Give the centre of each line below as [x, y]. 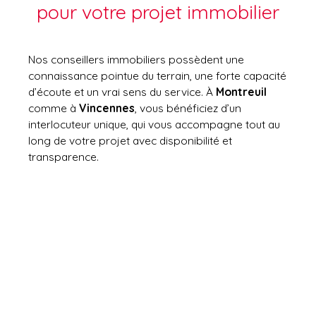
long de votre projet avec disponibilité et [130, 140]
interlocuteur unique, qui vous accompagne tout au [154, 124]
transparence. [63, 156]
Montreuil [241, 91]
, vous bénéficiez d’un [188, 108]
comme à [54, 108]
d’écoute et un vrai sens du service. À [122, 91]
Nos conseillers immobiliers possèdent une [136, 59]
